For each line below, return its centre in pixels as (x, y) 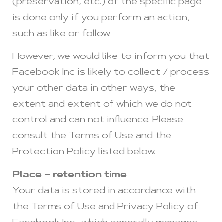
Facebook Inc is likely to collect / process (111, 73)
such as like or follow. (61, 34)
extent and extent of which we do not (102, 105)
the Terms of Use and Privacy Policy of (105, 207)
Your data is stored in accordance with (104, 191)
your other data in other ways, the (94, 89)
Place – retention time (70, 175)
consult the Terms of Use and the (92, 137)
